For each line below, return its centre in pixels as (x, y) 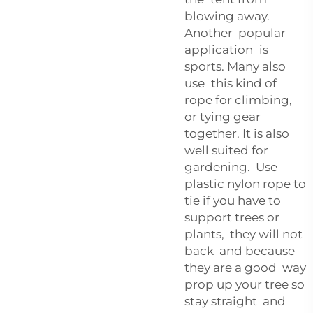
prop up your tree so (245, 284)
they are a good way (245, 267)
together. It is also (240, 133)
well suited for (226, 150)
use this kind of (231, 83)
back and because (240, 250)
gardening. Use (231, 167)
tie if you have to (236, 200)
